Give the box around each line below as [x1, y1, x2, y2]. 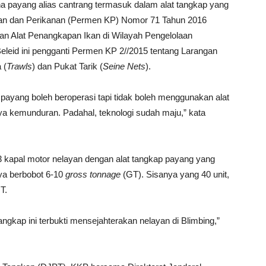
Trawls [7, 61, 32, 71]
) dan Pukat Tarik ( [32, 61, 103, 71]
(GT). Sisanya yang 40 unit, [121, 169, 229, 179]
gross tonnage [65, 169, 121, 179]
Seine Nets [103, 61, 145, 71]
